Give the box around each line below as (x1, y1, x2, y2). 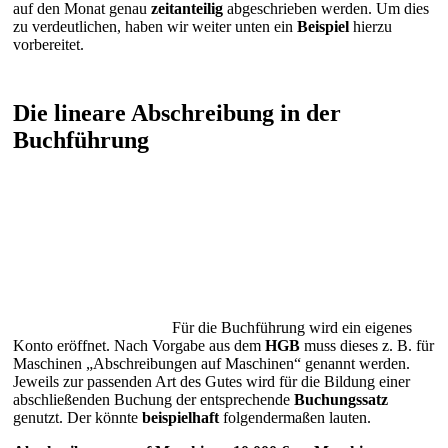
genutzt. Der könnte (13, 408, 142, 426)
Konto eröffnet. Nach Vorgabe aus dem (13, 336, 265, 354)
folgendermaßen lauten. (219, 408, 371, 426)
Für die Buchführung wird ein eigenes (172, 318, 412, 336)
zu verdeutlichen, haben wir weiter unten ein (13, 18, 297, 36)
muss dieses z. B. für (300, 336, 434, 354)
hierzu (349, 18, 392, 36)
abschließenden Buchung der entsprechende (13, 390, 294, 408)
